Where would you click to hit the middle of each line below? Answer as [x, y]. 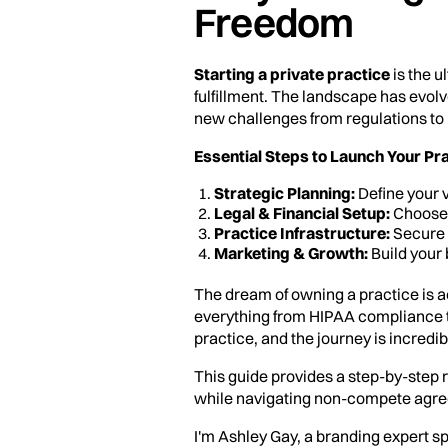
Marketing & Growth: [291, 253]
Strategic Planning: [284, 193]
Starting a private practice [292, 74]
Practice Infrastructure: [302, 233]
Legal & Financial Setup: [302, 213]
